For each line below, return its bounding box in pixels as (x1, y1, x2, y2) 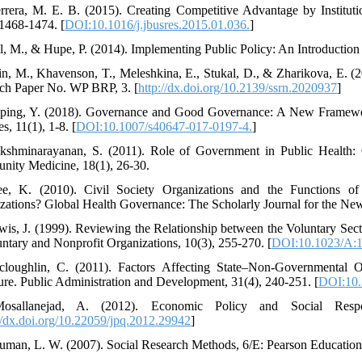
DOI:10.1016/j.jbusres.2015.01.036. (65, 17, 250, 32)
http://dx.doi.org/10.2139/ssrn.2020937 (138, 80, 338, 95)
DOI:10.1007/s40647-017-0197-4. (76, 119, 253, 133)
